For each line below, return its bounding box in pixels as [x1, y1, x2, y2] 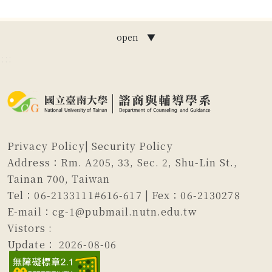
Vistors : [7, 220, 53, 235]
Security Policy [91, 138, 173, 153]
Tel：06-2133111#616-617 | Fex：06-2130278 [7, 188, 240, 202]
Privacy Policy [7, 138, 85, 153]
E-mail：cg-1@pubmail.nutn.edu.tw [7, 204, 197, 219]
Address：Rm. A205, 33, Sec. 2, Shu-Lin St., [7, 155, 238, 169]
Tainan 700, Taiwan [7, 171, 110, 186]
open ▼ [117, 30, 155, 43]
